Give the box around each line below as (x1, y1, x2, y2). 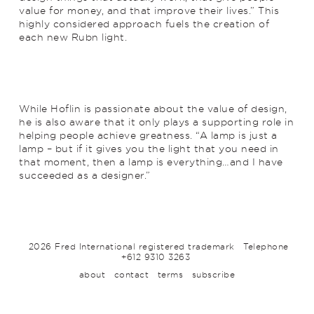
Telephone (243, 241, 289, 252)
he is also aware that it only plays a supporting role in (19, 115, 294, 128)
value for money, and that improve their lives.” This (19, 4, 279, 16)
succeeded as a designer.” (19, 168, 151, 181)
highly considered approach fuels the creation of (19, 17, 269, 29)
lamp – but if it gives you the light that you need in (19, 142, 279, 154)
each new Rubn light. (19, 30, 127, 43)
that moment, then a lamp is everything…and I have (19, 155, 283, 168)
